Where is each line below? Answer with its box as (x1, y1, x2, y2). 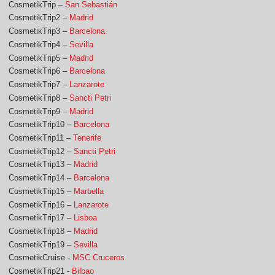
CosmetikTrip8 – (9, 93, 70, 103)
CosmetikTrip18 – (9, 226, 74, 236)
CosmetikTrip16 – (9, 199, 74, 209)
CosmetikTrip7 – (9, 80, 70, 90)
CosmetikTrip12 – (9, 146, 74, 156)
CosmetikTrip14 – (9, 173, 74, 183)
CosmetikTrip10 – (9, 120, 74, 130)
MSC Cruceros (72, 253, 125, 263)
